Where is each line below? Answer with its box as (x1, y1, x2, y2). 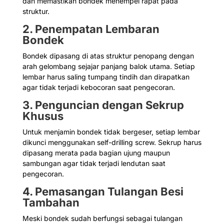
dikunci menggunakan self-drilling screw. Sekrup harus (22, 138, 201, 147)
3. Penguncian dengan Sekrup (22, 98, 184, 112)
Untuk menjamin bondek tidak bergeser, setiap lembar (22, 127, 200, 136)
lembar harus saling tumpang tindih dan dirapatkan (22, 72, 189, 81)
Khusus (22, 109, 63, 123)
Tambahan (22, 196, 79, 209)
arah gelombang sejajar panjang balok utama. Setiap (22, 62, 195, 71)
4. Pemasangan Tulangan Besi (22, 185, 183, 198)
